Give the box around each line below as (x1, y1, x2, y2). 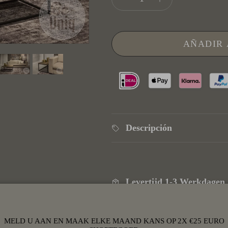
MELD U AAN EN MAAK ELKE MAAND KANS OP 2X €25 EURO (4, 216, 224, 225)
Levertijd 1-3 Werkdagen (125, 177, 225, 187)
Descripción (125, 123, 172, 133)
